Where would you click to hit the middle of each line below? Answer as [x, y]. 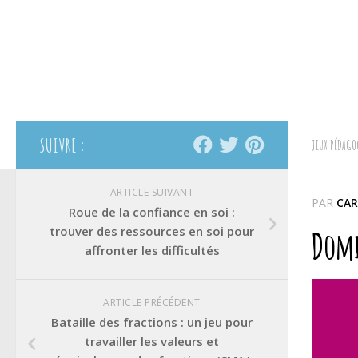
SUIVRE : [63, 145]
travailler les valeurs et [152, 341]
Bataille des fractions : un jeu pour [152, 322]
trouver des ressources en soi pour [152, 231]
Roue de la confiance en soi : [152, 212]
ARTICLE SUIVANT [152, 192]
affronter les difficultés [152, 250]
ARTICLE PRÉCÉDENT [152, 302]
